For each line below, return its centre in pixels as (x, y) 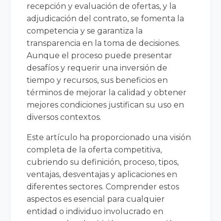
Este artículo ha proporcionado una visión (109, 137)
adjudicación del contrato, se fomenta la (106, 18)
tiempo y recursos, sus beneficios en (97, 80)
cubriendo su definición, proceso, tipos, (103, 162)
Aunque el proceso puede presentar (100, 55)
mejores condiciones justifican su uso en (106, 105)
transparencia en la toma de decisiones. (104, 43)
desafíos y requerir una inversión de (97, 68)
